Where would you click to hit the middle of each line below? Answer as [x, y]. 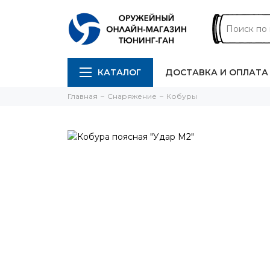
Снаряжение [132, 96]
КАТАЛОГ [119, 72]
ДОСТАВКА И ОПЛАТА [217, 72]
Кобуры [182, 96]
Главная [83, 96]
